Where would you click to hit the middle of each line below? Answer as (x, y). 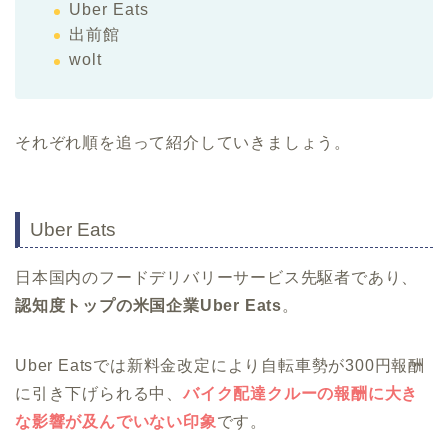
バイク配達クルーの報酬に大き (301, 393)
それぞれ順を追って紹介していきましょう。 (183, 143)
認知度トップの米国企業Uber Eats (148, 305)
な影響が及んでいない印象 (116, 421)
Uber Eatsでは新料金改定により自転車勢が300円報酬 (220, 365)
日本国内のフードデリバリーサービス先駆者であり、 (217, 277)
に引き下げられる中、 (99, 393)
